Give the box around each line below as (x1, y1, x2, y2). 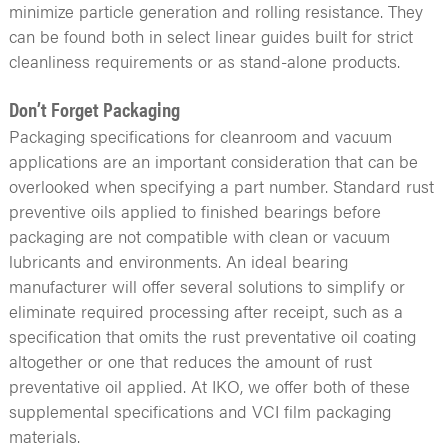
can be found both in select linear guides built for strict (8, 23, 413, 48)
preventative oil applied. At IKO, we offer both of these (8, 373, 410, 398)
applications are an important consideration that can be (8, 148, 418, 173)
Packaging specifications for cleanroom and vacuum (8, 123, 392, 148)
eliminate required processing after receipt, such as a (8, 298, 403, 323)
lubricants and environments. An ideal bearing (8, 248, 348, 273)
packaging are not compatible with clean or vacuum (8, 223, 390, 248)
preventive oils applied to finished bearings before (8, 198, 381, 223)
